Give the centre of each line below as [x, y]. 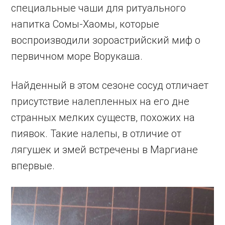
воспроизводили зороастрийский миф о [106, 40]
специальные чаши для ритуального [99, 8]
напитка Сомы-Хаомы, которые [85, 24]
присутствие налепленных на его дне [100, 102]
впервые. [33, 166]
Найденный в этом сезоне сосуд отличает [110, 86]
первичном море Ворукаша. [77, 57]
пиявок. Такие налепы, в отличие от [96, 134]
